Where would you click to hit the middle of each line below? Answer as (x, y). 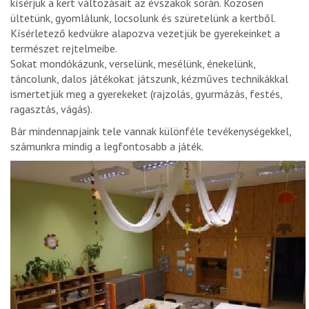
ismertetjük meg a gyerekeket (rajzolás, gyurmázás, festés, (146, 94)
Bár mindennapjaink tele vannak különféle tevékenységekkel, (151, 131)
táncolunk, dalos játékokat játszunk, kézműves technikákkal (149, 79)
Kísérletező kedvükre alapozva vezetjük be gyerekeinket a (145, 33)
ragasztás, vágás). (51, 109)
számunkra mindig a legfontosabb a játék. (107, 147)
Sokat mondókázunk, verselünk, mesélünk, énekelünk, (133, 64)
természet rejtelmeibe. (64, 49)
